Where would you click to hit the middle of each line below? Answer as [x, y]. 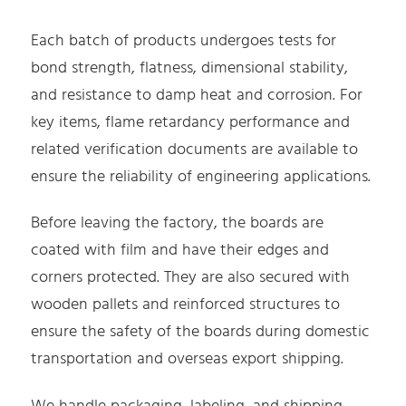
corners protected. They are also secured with [191, 278]
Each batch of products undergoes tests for [184, 41]
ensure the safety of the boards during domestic [201, 333]
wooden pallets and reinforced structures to [186, 305]
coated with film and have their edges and [180, 251]
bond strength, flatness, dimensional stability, [190, 68]
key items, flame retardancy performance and [191, 122]
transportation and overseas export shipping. [188, 360]
